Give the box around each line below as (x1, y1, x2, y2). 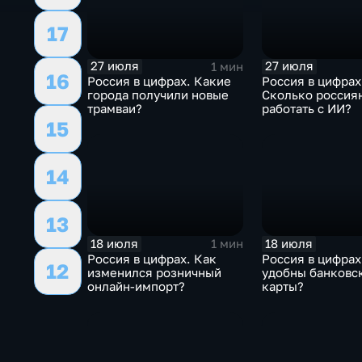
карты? (261, 279, 304, 293)
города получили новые (86, 88, 229, 103)
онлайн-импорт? (86, 279, 185, 293)
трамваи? (86, 102, 142, 116)
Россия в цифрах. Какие (86, 74, 231, 89)
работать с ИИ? (261, 102, 351, 116)
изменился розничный (86, 265, 221, 280)
